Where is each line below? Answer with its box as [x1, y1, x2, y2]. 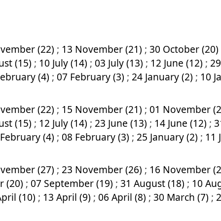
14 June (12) [154, 116, 209, 130]
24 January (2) [132, 70, 195, 83]
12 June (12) [150, 56, 205, 70]
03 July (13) [95, 56, 146, 70]
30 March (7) [153, 190, 211, 204]
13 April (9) [43, 190, 93, 204]
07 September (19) [31, 177, 115, 190]
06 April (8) [98, 190, 148, 204]
